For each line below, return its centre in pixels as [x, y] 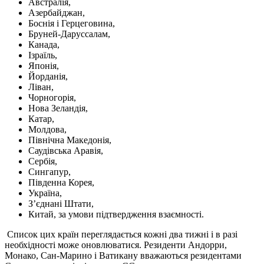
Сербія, [43, 161]
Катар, [41, 118]
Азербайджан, [57, 12]
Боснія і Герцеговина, [72, 23]
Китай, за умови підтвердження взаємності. [116, 214]
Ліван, [41, 87]
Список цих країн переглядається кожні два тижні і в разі [121, 234]
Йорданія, [48, 76]
